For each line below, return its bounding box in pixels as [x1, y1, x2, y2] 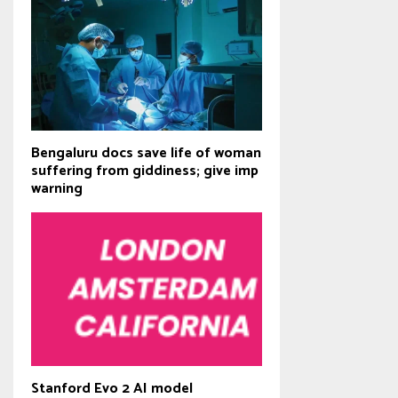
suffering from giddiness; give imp [31, 158, 259, 183]
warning [31, 176, 83, 201]
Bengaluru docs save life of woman [31, 140, 261, 165]
